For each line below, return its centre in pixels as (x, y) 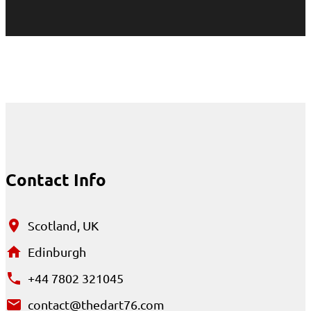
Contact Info (56, 179)
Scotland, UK (63, 225)
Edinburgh (57, 251)
